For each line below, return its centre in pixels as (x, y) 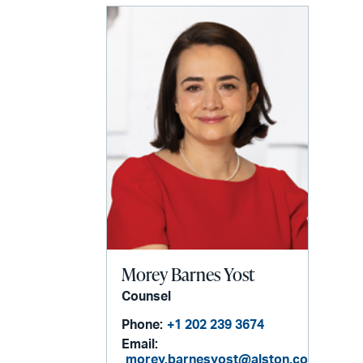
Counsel (147, 297)
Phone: (143, 325)
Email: (140, 345)
